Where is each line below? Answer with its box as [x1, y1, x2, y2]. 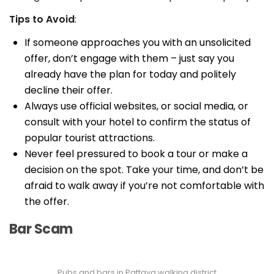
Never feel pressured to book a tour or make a [24, 147, 248, 161]
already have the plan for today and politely [24, 67, 236, 82]
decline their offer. [24, 83, 113, 98]
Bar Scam [9, 220, 73, 239]
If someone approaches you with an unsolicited [24, 35, 251, 50]
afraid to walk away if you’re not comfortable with [24, 179, 264, 193]
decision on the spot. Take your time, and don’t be [24, 163, 264, 177]
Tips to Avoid [9, 12, 75, 27]
